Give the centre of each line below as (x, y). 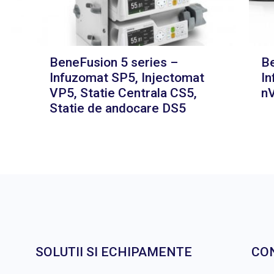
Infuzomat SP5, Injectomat (127, 78)
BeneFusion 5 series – (113, 63)
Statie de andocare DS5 (117, 109)
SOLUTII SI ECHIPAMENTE (113, 252)
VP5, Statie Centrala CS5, (123, 93)
